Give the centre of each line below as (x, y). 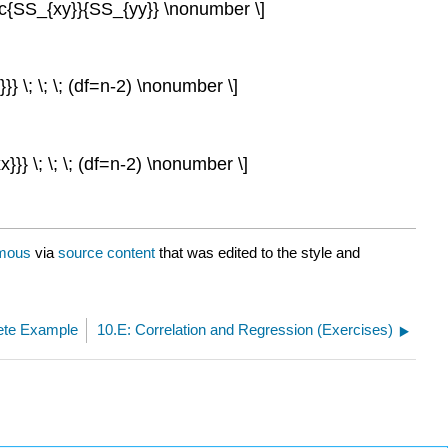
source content (106, 253)
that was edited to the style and (257, 253)
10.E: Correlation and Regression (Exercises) (245, 330)
